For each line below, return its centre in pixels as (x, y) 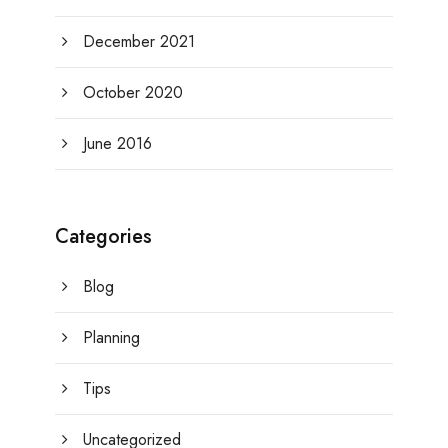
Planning (111, 338)
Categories (103, 237)
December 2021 (139, 42)
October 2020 (133, 93)
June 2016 (117, 144)
